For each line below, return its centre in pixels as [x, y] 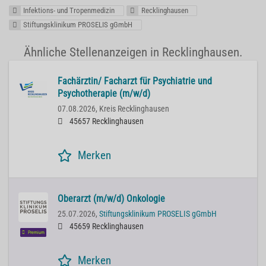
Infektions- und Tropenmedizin [69, 10]
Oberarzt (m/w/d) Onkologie [111, 199]
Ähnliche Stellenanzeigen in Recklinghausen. [133, 53]
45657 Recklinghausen [106, 122]
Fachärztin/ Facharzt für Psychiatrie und [135, 81]
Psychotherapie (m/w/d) [104, 94]
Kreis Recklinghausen [134, 109]
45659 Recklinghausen [106, 227]
